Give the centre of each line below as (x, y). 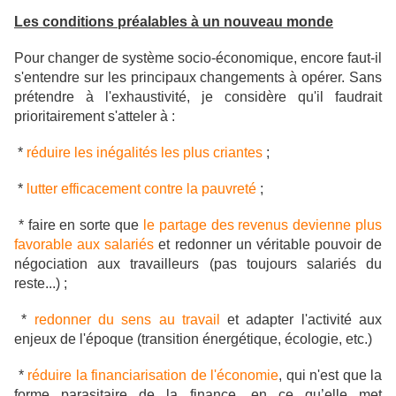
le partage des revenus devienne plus (263, 225)
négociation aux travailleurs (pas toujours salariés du (198, 264)
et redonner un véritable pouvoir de (268, 245)
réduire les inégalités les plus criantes (145, 153)
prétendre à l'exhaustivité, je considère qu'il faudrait (198, 97)
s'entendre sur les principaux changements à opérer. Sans (198, 78)
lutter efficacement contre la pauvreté (141, 189)
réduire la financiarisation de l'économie (153, 376)
